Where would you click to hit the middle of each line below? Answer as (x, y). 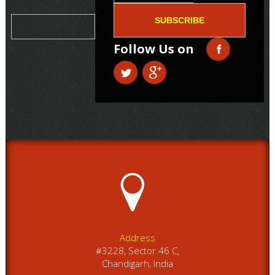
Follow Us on (154, 49)
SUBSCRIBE (180, 20)
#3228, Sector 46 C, (137, 250)
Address (137, 238)
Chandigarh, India (137, 263)
